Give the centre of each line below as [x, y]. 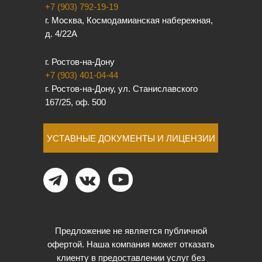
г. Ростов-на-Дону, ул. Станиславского [121, 89]
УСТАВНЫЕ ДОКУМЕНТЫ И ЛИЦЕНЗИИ [131, 138]
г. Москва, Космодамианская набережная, [129, 20]
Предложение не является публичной [131, 231]
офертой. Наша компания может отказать [131, 244]
